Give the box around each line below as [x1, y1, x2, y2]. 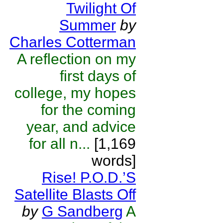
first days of [60, 68, 136, 84]
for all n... [29, 135, 90, 152]
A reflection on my [17, 51, 136, 67]
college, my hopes [14, 85, 136, 101]
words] [92, 152, 136, 169]
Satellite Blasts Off [14, 186, 136, 203]
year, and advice [26, 118, 136, 135]
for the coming [41, 102, 136, 118]
